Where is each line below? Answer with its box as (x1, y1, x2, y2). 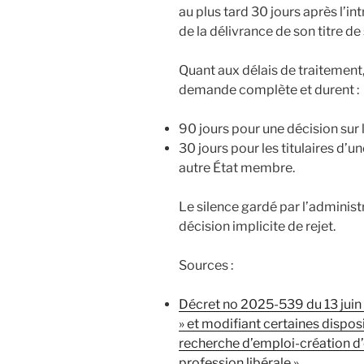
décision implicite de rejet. (179, 219, 336, 234)
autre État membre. (179, 160, 295, 175)
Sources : (179, 258, 233, 273)
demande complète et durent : (179, 82, 359, 97)
